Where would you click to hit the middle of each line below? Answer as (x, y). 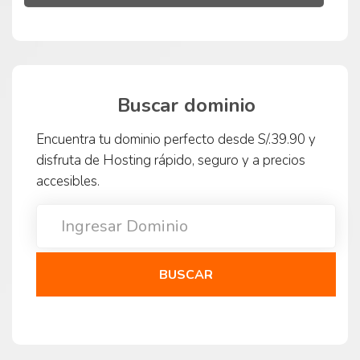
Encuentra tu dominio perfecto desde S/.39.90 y (176, 140)
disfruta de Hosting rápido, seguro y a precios (171, 161)
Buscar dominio (186, 106)
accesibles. (68, 182)
